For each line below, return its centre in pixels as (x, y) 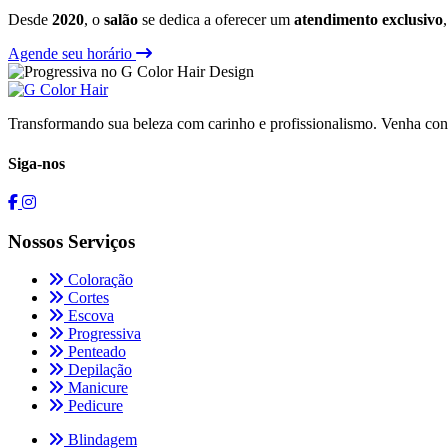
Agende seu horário (72, 54)
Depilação (98, 370)
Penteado (95, 352)
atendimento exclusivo (368, 20)
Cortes (86, 298)
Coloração (98, 280)
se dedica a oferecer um (216, 20)
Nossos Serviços (71, 241)
